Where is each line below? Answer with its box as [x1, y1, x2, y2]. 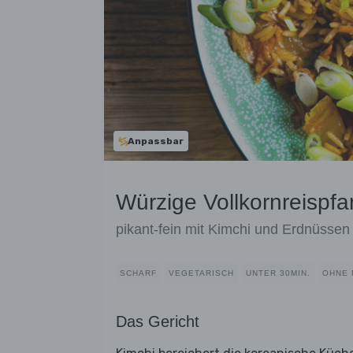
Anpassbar [128, 136, 184, 147]
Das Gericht [116, 313, 199, 331]
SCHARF [120, 269, 157, 278]
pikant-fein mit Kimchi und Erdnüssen [116, 221, 350, 238]
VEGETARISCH [169, 269, 234, 278]
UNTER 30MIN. [246, 269, 310, 278]
